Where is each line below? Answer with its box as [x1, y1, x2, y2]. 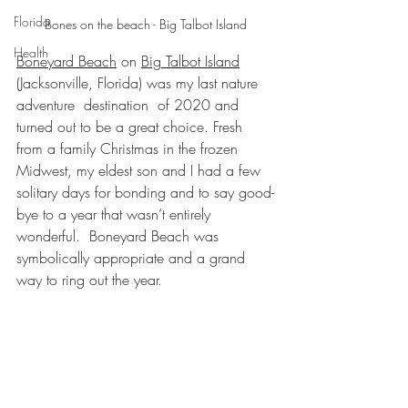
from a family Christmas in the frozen [16, 138, 242, 159]
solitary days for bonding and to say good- [16, 182, 274, 203]
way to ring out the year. [16, 270, 162, 291]
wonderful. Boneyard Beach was [16, 226, 223, 247]
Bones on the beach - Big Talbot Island [45, 15, 247, 34]
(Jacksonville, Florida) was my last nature [16, 73, 262, 94]
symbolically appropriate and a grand [16, 248, 250, 269]
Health [14, 44, 48, 61]
